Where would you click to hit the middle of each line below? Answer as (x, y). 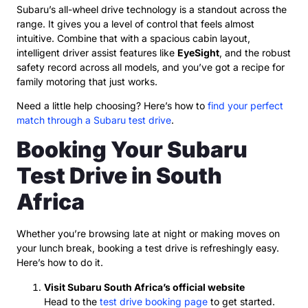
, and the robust (255, 52)
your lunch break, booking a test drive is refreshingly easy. (148, 248)
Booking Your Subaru (132, 150)
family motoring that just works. (87, 81)
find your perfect (245, 105)
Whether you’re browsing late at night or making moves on (148, 234)
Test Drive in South (119, 176)
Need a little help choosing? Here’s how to (112, 105)
